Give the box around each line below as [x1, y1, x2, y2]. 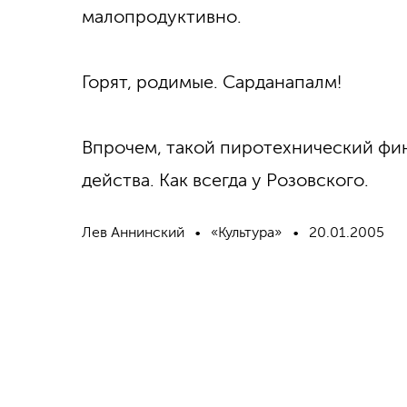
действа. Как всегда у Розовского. [82, 169, 369, 191]
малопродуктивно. [82, 5, 242, 27]
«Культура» [211, 223, 283, 241]
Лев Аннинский [82, 223, 184, 241]
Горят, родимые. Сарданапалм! [82, 71, 342, 93]
